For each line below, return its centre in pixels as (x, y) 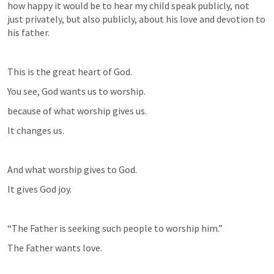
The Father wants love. (55, 248)
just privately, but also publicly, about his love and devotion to (136, 19)
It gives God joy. (39, 189)
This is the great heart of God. (70, 72)
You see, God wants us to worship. (78, 91)
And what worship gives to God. (72, 169)
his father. (28, 32)
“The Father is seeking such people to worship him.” (115, 228)
